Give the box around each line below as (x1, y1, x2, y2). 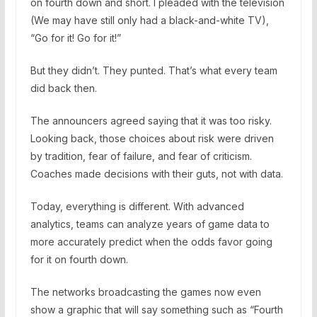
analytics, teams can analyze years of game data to (30, 217, 270, 230)
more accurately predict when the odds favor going (30, 235, 272, 248)
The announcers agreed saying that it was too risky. (30, 114, 272, 127)
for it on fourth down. (30, 253, 128, 265)
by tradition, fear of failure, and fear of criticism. (30, 149, 252, 162)
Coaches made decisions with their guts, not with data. (30, 167, 283, 180)
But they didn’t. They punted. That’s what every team (30, 64, 277, 76)
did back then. (30, 81, 97, 94)
